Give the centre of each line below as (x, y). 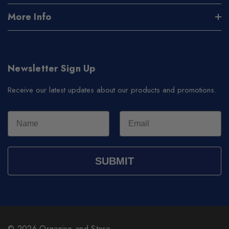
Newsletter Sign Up (52, 68)
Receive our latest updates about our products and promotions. (112, 90)
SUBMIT (114, 161)
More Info (30, 17)
